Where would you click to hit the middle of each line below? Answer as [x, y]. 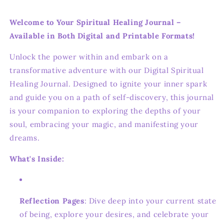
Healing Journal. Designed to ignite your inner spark [108, 83]
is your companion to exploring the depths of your [105, 110]
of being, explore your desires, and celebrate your [114, 214]
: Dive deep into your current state [150, 200]
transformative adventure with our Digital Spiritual [107, 70]
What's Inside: [37, 158]
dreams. [25, 137]
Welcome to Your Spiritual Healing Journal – [95, 22]
